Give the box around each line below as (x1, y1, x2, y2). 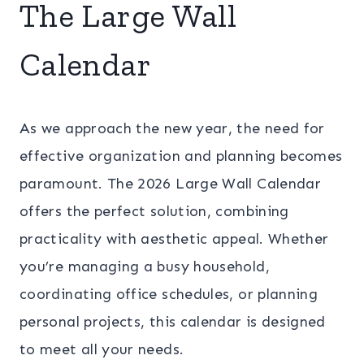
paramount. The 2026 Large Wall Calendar (19, 174, 322, 193)
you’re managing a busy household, (19, 257, 270, 275)
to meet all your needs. (19, 340, 184, 358)
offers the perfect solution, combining (19, 201, 289, 220)
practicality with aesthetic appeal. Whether (19, 229, 329, 248)
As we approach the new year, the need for (19, 119, 325, 137)
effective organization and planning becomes (19, 146, 343, 165)
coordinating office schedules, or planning (19, 284, 318, 303)
